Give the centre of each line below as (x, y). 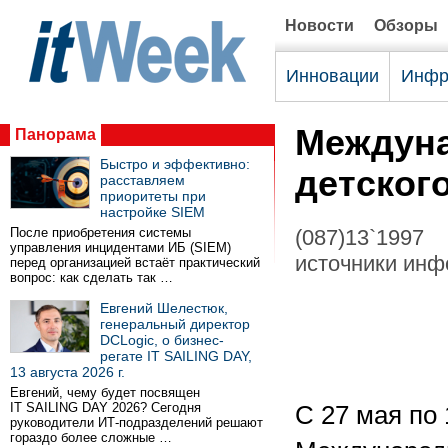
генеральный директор (175, 324)
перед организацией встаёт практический (135, 262)
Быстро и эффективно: (175, 164)
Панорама (55, 134)
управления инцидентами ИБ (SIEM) (120, 247)
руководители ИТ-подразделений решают (136, 422)
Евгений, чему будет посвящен (105, 392)
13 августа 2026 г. (67, 372)
